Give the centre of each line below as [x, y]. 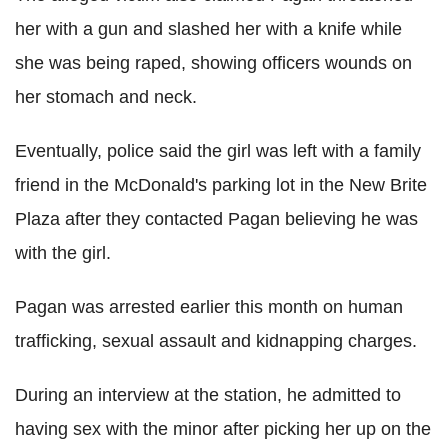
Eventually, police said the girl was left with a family [218, 151]
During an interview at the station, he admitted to [208, 395]
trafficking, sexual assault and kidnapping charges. [216, 341]
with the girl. [63, 253]
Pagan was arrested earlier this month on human [209, 307]
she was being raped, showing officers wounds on [213, 63]
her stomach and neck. [106, 97]
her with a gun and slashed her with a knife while [208, 29]
